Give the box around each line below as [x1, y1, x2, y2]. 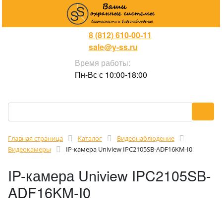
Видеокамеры [8, 145, 51, 154]
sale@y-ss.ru [88, 41, 138, 53]
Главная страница [8, 134, 63, 143]
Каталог [78, 134, 102, 143]
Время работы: [75, 57, 130, 68]
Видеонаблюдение [117, 134, 174, 143]
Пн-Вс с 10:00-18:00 [75, 69, 147, 80]
